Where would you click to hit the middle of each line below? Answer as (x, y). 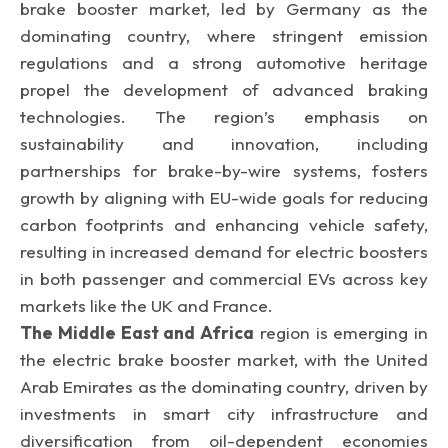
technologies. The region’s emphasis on (224, 116)
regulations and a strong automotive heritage (224, 62)
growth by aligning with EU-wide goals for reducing (224, 197)
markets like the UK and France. (146, 305)
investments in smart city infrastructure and (224, 413)
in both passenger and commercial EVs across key (224, 278)
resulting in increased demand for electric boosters (224, 251)
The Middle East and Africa (137, 332)
